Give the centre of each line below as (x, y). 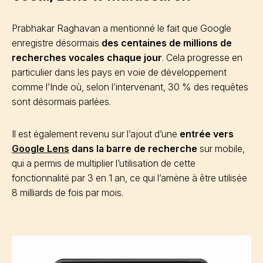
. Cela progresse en (202, 58)
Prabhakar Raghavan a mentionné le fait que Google (122, 28)
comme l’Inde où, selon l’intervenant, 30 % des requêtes (130, 87)
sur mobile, (222, 149)
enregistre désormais (57, 43)
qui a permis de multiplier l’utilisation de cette (104, 163)
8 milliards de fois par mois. (68, 193)
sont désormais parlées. (61, 102)
